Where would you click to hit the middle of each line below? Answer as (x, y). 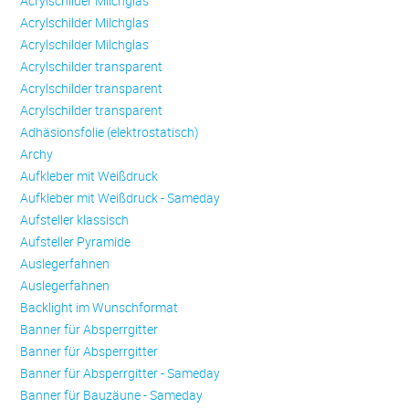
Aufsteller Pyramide (76, 242)
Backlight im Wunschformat (100, 308)
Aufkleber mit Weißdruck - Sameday (121, 198)
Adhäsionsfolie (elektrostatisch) (110, 132)
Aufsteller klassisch (75, 220)
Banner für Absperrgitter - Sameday (121, 373)
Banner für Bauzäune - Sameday (112, 395)
